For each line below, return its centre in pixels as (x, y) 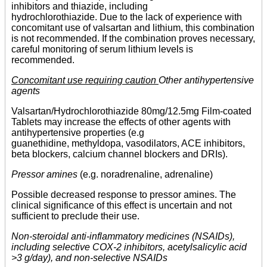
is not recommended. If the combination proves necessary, (133, 39)
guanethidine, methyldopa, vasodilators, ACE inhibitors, (128, 144)
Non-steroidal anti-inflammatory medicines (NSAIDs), (123, 237)
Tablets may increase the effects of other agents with (121, 122)
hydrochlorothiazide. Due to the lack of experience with (127, 17)
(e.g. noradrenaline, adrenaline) (145, 175)
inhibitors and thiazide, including (80, 7)
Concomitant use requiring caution (85, 80)
